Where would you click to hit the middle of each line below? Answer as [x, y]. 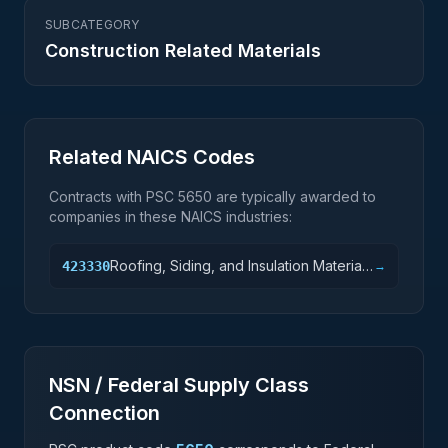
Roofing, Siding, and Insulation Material [237, 265]
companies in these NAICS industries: [170, 216]
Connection [104, 413]
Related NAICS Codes [152, 157]
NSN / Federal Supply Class [179, 385]
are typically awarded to [294, 196]
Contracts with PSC [113, 196]
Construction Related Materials [183, 50]
